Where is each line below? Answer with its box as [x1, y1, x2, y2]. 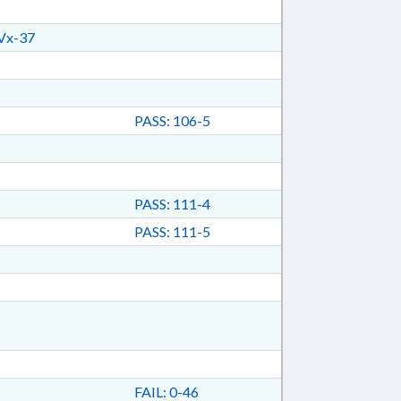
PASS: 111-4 [133, 195, 210, 212]
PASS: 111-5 [133, 223, 210, 240]
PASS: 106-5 [133, 112, 210, 129]
